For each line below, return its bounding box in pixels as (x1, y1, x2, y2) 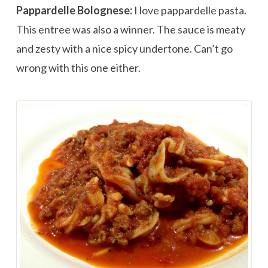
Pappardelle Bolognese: (16, 4, 132, 17)
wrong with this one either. (16, 61, 141, 75)
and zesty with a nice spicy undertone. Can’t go (16, 42, 233, 56)
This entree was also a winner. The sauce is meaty (16, 23, 245, 36)
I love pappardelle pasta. (132, 4, 246, 17)
